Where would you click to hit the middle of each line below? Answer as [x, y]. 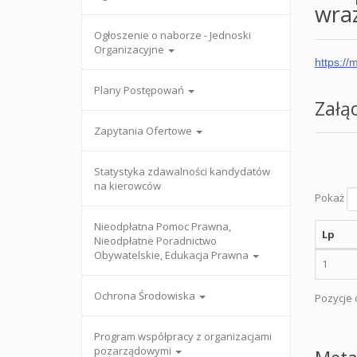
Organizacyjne [130, 49]
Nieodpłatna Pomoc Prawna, [163, 226]
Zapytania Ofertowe [144, 131]
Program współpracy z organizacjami [183, 336]
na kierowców [127, 186]
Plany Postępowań [140, 90]
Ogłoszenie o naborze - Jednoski [173, 35]
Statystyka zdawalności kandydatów [182, 171]
